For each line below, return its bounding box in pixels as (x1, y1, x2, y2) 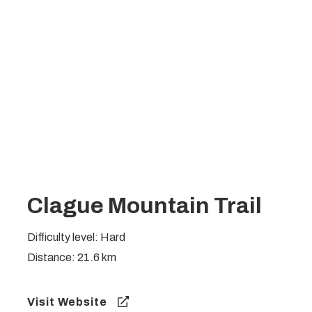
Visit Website (26, 295, 107, 308)
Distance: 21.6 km (26, 251, 116, 263)
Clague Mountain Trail (26, 193, 262, 218)
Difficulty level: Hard (26, 231, 125, 243)
